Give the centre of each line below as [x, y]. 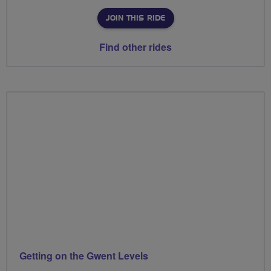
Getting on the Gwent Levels [84, 255]
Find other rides [135, 47]
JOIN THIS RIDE [135, 18]
